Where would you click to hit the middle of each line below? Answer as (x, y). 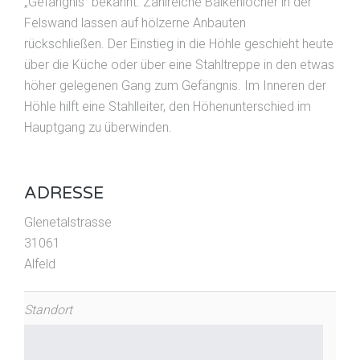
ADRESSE (64, 194)
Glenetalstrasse (68, 223)
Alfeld (40, 264)
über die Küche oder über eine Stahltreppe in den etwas (179, 65)
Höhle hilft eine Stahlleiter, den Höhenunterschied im (168, 107)
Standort (48, 310)
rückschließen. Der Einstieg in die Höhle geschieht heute (179, 44)
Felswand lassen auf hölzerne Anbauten (135, 23)
